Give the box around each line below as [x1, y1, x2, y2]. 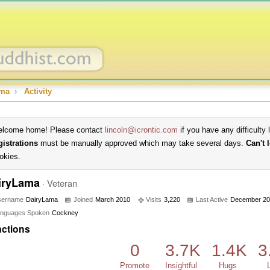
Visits [146, 196, 162, 203]
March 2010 [95, 196, 130, 203]
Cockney [52, 209, 78, 216]
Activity [24, 87, 52, 96]
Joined [74, 196, 93, 203]
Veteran [47, 177, 77, 189]
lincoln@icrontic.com [105, 125, 178, 134]
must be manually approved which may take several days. [38, 139, 246, 148]
